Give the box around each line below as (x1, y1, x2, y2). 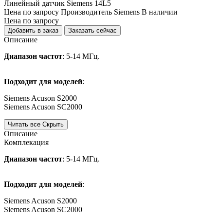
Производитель (61, 7, 114, 16)
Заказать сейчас (68, 26, 117, 34)
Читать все (8, 120, 40, 128)
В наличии (142, 7, 178, 16)
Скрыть (42, 120, 64, 128)
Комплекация (4, 138, 49, 146)
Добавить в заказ (8, 26, 58, 34)
